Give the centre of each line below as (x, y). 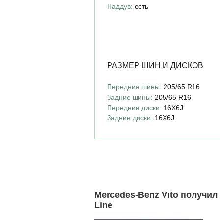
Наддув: (120, 6)
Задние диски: (130, 118)
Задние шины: (130, 97)
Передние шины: (134, 87)
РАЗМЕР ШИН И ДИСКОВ (155, 65)
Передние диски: (134, 107)
